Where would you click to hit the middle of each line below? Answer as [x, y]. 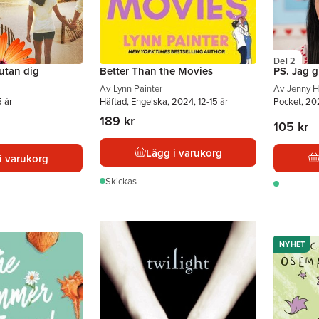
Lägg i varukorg [184, 152]
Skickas [121, 181]
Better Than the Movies [156, 71]
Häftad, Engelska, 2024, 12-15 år [164, 101]
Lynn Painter [138, 88]
